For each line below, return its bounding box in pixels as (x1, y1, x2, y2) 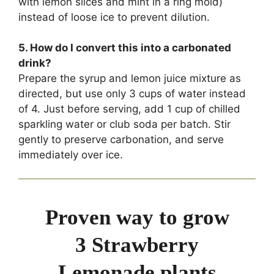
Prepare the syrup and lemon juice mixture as (18, 72, 241, 85)
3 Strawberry (75, 232, 199, 257)
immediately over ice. (18, 149, 123, 161)
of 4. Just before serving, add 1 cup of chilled (18, 103, 240, 116)
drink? (18, 57, 51, 70)
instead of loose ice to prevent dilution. (18, 10, 210, 23)
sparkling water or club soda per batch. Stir (18, 118, 231, 131)
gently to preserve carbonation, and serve (18, 133, 224, 146)
